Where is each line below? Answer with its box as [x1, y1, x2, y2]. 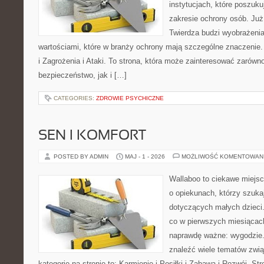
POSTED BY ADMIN [54, 153, 110, 160]
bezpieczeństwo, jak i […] [38, 71, 127, 80]
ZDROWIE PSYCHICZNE [96, 95, 164, 101]
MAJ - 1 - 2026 [125, 153, 165, 160]
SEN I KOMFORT [38, 130, 146, 143]
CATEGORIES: [54, 95, 96, 101]
